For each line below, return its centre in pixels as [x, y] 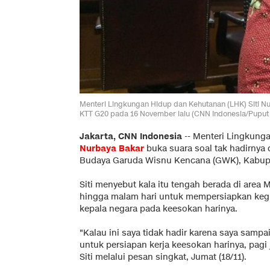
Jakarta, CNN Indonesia [131, 136]
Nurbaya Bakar [112, 148]
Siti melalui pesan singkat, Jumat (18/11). [163, 257]
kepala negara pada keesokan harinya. [159, 209]
